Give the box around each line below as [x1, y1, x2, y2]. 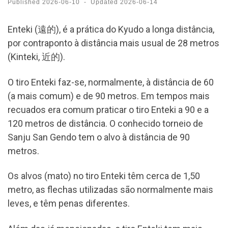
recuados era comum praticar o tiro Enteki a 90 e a [8, 104, 209, 115]
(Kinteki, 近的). [8, 51, 65, 63]
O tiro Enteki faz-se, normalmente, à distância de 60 [8, 76, 214, 88]
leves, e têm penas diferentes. [8, 198, 130, 209]
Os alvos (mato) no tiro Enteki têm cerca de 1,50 [8, 170, 200, 182]
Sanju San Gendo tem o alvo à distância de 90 [8, 131, 190, 142]
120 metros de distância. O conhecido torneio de [8, 118, 203, 129]
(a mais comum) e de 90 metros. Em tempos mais [8, 90, 210, 101]
